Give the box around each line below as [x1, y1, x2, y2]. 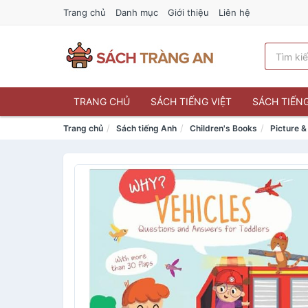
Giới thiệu [168, 7, 209, 18]
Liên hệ [219, 7, 250, 18]
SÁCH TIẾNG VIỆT [151, 96, 232, 107]
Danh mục [115, 7, 158, 18]
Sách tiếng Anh [116, 123, 177, 133]
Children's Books [190, 123, 257, 133]
